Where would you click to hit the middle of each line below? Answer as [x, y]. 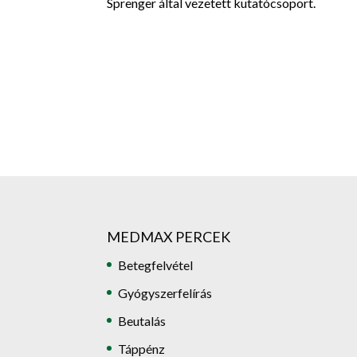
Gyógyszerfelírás [165, 292]
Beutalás [142, 320]
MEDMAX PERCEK [169, 236]
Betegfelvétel [156, 265]
